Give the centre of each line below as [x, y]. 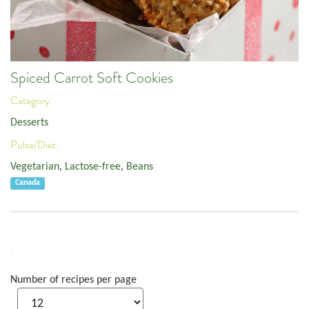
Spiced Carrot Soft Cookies [92, 78]
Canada [28, 183]
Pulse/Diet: [36, 144]
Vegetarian [35, 167]
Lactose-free [93, 167]
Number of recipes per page [73, 280]
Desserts [29, 123]
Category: [32, 100]
